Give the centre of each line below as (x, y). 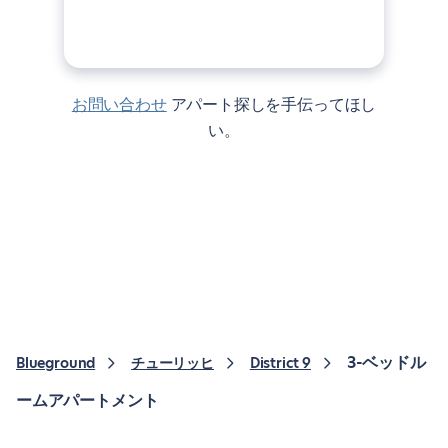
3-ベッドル (386, 362)
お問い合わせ (127, 104)
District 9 (280, 363)
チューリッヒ (172, 363)
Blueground (56, 363)
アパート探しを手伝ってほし (273, 104)
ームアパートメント (87, 400)
